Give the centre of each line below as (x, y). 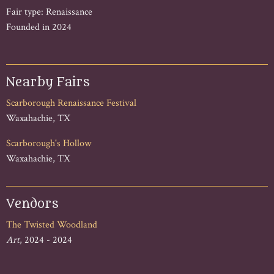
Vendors (32, 204)
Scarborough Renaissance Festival (71, 103)
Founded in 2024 (39, 27)
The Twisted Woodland (52, 224)
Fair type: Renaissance (49, 12)
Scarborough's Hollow (49, 143)
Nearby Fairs (48, 82)
